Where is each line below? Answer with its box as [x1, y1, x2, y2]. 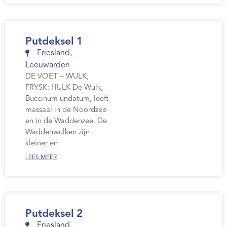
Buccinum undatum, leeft [25, 95, 108, 103]
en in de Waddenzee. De [25, 118, 107, 126]
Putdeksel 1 [25, 36, 83, 48]
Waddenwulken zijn [25, 129, 90, 137]
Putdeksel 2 [25, 209, 83, 220]
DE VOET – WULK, [25, 73, 89, 81]
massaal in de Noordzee [25, 106, 106, 115]
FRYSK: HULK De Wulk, [25, 84, 103, 92]
